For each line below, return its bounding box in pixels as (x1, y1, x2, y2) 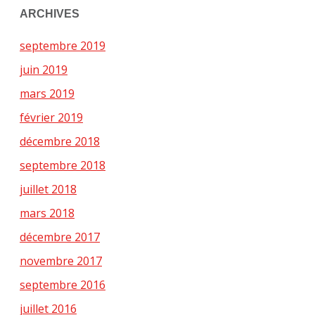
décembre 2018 (20, 134, 100, 150)
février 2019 (20, 110, 83, 126)
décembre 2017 (20, 229, 100, 245)
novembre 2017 (20, 253, 102, 269)
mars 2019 (20, 86, 75, 102)
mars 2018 (20, 205, 75, 221)
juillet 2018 (20, 181, 77, 198)
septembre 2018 (20, 157, 105, 174)
